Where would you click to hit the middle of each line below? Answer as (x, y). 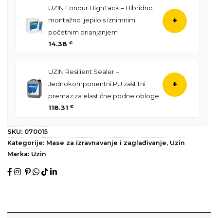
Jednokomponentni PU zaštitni (97, 83)
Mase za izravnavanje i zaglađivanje (106, 143)
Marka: (19, 154)
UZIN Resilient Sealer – (84, 71)
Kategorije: (27, 143)
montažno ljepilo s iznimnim (92, 20)
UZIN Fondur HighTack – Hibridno (100, 8)
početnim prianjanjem (83, 32)
